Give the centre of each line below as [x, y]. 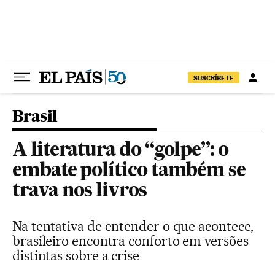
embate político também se [129, 171]
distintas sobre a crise [76, 255]
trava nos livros [79, 192]
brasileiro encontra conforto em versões [130, 241]
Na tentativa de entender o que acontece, [133, 226]
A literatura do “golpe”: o [120, 151]
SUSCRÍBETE [214, 78]
